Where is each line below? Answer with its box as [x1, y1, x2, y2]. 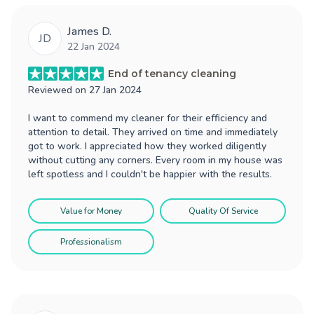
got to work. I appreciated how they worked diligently [28, 139, 266, 153]
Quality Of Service [188, 205, 258, 217]
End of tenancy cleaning [108, 67, 236, 80]
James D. [67, 23, 111, 39]
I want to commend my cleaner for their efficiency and [28, 111, 267, 125]
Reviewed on [28, 83, 89, 97]
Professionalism [60, 235, 122, 247]
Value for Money [60, 205, 122, 217]
